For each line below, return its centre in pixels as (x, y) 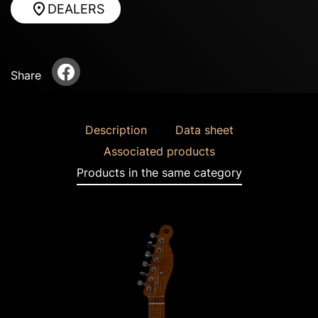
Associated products (159, 151)
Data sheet (204, 130)
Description (116, 130)
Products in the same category (159, 172)
